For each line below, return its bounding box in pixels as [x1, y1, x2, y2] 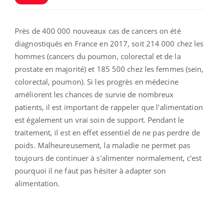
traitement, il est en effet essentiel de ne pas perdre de [15, 127, 200, 137]
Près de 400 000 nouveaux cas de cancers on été [15, 25, 181, 36]
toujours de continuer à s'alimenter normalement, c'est [15, 153, 202, 163]
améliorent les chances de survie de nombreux [15, 89, 174, 99]
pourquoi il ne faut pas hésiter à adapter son [15, 165, 166, 175]
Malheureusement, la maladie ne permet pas [35, 140, 190, 150]
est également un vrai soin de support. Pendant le [15, 114, 184, 125]
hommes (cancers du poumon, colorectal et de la [15, 51, 181, 61]
